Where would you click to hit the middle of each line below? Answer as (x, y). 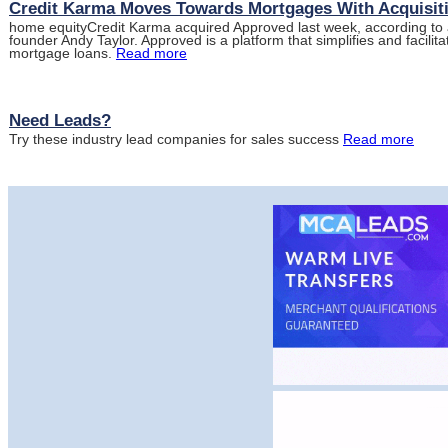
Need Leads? (60, 120)
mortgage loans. (62, 53)
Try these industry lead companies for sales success (176, 139)
